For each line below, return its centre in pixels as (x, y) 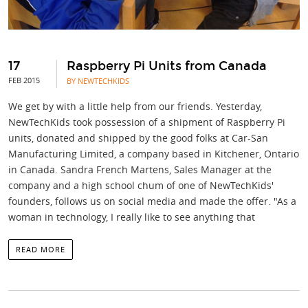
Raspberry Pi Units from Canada (167, 66)
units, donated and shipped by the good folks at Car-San (138, 138)
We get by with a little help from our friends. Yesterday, (135, 107)
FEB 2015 (24, 80)
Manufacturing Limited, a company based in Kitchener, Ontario (154, 154)
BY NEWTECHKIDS (98, 81)
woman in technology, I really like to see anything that (132, 217)
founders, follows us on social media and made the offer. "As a (152, 201)
